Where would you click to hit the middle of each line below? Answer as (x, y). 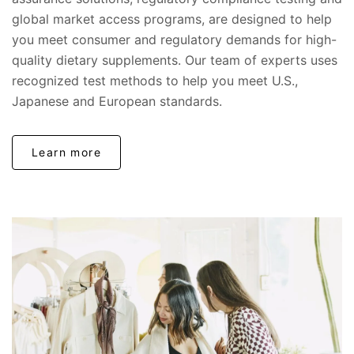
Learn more (66, 152)
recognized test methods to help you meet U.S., (155, 80)
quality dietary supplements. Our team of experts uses (175, 60)
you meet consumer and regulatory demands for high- (174, 39)
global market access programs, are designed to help (172, 19)
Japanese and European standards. (117, 101)
